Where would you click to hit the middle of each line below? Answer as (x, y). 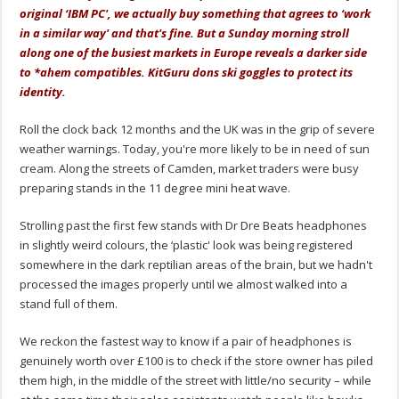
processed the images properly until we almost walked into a (184, 285)
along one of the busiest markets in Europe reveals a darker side (194, 53)
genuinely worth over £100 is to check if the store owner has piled (197, 361)
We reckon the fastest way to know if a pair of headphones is (186, 342)
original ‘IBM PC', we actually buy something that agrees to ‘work (195, 14)
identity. (43, 92)
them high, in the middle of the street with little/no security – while (196, 381)
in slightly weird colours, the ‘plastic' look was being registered (187, 245)
